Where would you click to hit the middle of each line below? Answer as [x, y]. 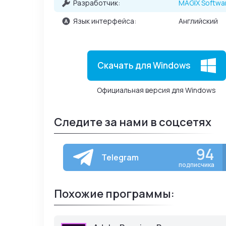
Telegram [120, 157]
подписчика [196, 165]
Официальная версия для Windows [156, 90]
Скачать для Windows [144, 65]
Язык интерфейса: [105, 21]
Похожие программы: [114, 194]
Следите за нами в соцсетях [133, 122]
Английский [198, 21]
